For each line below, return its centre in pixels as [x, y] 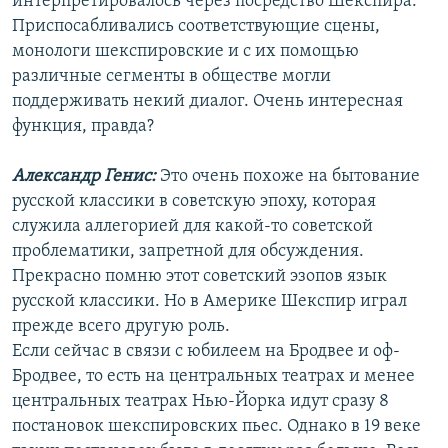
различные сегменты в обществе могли [171, 77]
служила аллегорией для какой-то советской [192, 227]
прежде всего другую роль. [121, 327]
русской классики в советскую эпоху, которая [194, 202]
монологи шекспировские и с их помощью [185, 52]
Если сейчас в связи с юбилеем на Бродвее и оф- [206, 352]
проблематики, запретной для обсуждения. [188, 252]
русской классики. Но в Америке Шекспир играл [209, 302]
